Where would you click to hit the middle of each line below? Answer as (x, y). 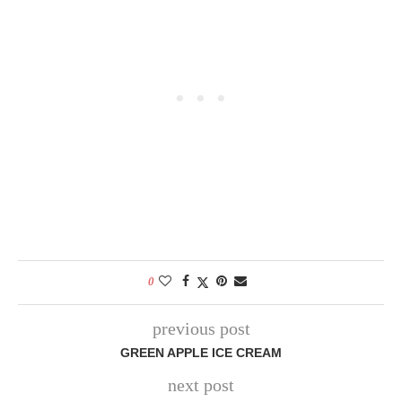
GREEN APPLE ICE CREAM (201, 352)
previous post (201, 328)
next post (201, 385)
